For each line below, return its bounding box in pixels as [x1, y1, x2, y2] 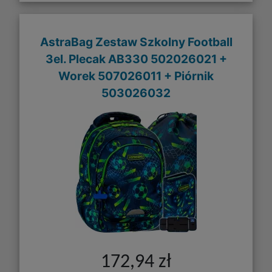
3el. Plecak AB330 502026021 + [45, 51, 227, 66]
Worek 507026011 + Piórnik [58, 68, 214, 83]
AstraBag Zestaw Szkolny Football [39, 34, 233, 49]
